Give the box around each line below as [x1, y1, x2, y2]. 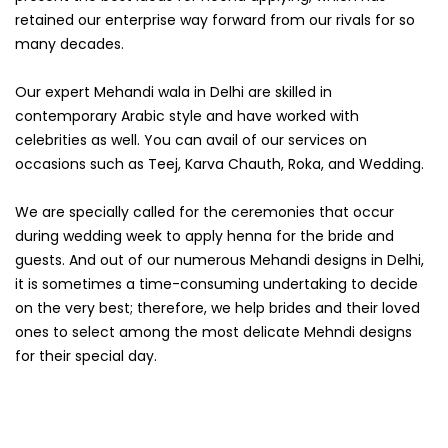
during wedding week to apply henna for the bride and [15, 225, 394, 246]
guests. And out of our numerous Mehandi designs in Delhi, [15, 249, 424, 270]
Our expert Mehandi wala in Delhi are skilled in [15, 81, 332, 102]
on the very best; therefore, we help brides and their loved [15, 297, 420, 318]
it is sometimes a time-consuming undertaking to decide [15, 273, 418, 294]
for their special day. [15, 345, 157, 366]
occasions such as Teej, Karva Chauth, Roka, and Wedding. [15, 153, 424, 174]
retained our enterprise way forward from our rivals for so [15, 9, 415, 30]
